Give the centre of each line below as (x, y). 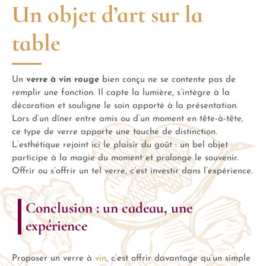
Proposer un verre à (53, 258)
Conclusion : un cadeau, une (109, 208)
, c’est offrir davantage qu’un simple (178, 258)
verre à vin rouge (63, 80)
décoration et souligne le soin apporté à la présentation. (125, 106)
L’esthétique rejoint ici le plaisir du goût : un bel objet (120, 145)
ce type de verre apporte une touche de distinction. (115, 132)
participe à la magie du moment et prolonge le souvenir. (125, 158)
